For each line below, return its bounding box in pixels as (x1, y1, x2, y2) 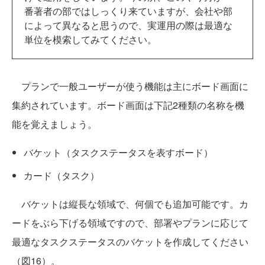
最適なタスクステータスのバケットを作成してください (12, 234, 248, 248)
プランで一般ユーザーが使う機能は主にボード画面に (12, 79, 248, 93)
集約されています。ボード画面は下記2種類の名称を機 (12, 98, 244, 112)
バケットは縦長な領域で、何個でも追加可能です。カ (12, 196, 248, 211)
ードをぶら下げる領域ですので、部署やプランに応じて (12, 215, 248, 230)
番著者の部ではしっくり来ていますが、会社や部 (24, 4, 232, 18)
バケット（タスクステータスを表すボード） (24, 145, 213, 159)
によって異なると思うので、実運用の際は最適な (24, 18, 232, 32)
